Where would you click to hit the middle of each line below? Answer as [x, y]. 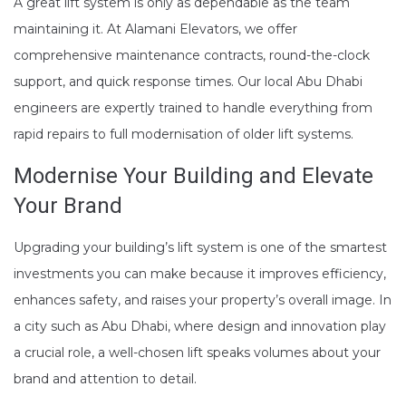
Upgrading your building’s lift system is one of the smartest [200, 247]
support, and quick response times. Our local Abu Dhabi [188, 81]
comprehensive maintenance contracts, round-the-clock [192, 55]
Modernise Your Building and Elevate [193, 175]
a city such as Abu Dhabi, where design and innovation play [200, 326]
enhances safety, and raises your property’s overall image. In [203, 300]
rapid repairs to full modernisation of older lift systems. [184, 134]
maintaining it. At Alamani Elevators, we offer [155, 29]
